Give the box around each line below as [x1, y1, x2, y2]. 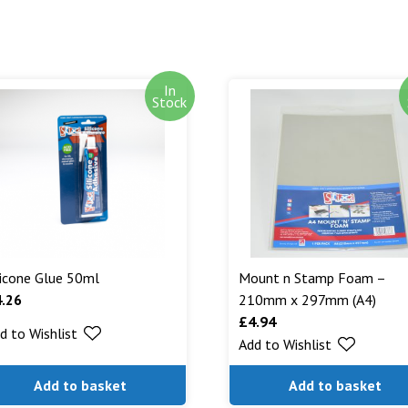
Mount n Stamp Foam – [238, 269, 385, 288]
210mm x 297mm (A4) [238, 291, 376, 310]
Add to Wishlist [238, 335, 331, 354]
